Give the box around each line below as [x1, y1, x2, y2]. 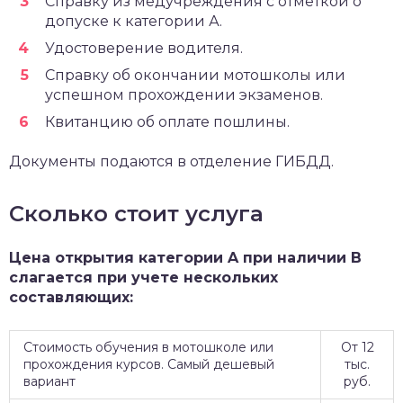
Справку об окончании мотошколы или [45, 66, 345, 84]
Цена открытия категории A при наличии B [9, 248, 362, 266]
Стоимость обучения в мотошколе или [23, 338, 273, 355]
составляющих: [9, 288, 133, 306]
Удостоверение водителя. [45, 39, 243, 57]
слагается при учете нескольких [9, 268, 278, 286]
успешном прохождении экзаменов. [45, 85, 323, 103]
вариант [23, 372, 76, 390]
